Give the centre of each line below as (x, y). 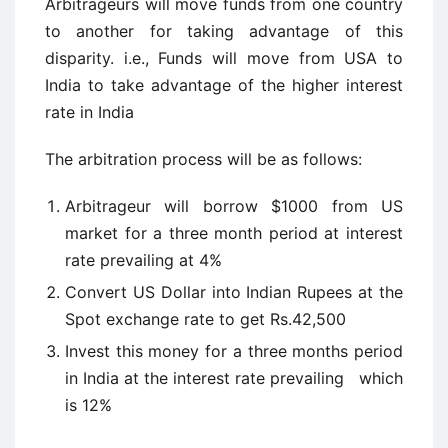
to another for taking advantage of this (224, 31)
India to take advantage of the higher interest (224, 85)
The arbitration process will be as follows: (203, 159)
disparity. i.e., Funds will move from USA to (224, 58)
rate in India (89, 112)
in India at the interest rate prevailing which (234, 378)
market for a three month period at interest (234, 233)
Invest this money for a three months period (234, 351)
